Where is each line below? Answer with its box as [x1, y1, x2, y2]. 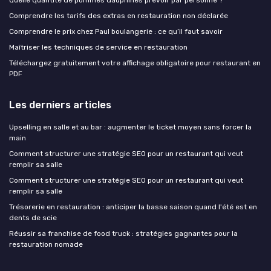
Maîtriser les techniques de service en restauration [9, 43, 188, 52]
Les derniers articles [9, 99, 111, 111]
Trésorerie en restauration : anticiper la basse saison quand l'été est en [9, 203, 257, 212]
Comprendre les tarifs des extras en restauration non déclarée [9, 11, 228, 21]
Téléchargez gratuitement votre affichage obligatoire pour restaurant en [9, 59, 261, 68]
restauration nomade [9, 240, 83, 249]
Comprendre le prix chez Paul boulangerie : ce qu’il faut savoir [9, 27, 223, 36]
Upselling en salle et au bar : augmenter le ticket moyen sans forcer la [9, 123, 252, 132]
